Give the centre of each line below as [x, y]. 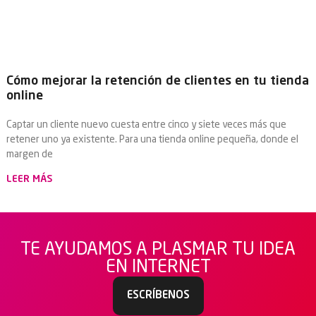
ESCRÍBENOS [158, 296]
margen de [29, 155]
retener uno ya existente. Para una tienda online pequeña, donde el [152, 140]
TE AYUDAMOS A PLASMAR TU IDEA [158, 250]
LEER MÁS [29, 180]
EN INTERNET [158, 267]
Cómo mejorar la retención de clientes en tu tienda [157, 81]
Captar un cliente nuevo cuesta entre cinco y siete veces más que [146, 125]
